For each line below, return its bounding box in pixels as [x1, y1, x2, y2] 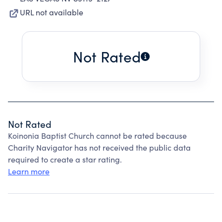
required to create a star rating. [8, 154, 122, 165]
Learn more [8, 166, 50, 176]
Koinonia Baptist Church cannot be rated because [8, 130, 187, 141]
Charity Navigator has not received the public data [8, 142, 191, 153]
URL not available [20, 7, 83, 17]
